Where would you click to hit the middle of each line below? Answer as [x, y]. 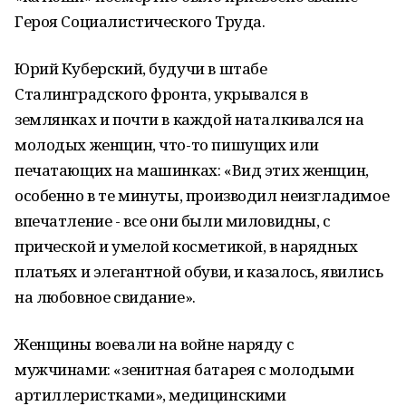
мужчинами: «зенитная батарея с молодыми [184, 369]
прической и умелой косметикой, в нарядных [186, 246]
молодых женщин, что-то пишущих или [167, 145]
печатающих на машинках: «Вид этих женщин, [192, 170]
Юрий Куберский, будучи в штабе [141, 68]
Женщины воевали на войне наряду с [155, 344]
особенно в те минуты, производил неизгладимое [202, 195]
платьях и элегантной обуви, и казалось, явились [199, 271]
